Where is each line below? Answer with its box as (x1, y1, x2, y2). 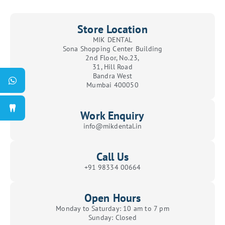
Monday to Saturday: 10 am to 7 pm (56, 203, 169, 213)
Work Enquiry (80, 108, 145, 123)
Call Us (96, 149, 129, 164)
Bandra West (92, 71, 133, 80)
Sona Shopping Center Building (62, 44, 163, 53)
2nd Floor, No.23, (85, 53, 140, 62)
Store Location (77, 22, 148, 36)
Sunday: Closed (88, 212, 137, 222)
